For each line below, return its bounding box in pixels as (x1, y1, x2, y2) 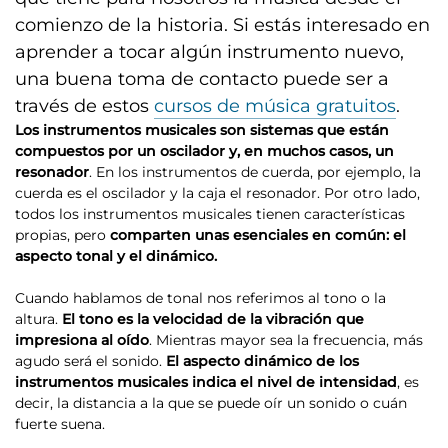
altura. (15, 310, 62, 328)
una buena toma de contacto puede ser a (15, 68, 389, 90)
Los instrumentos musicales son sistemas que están (15, 121, 389, 139)
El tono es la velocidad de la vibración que (62, 310, 364, 328)
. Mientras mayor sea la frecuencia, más (149, 331, 423, 349)
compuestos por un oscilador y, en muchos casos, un (15, 142, 394, 160)
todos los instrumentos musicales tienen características (15, 205, 405, 223)
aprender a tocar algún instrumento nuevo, (15, 41, 404, 63)
